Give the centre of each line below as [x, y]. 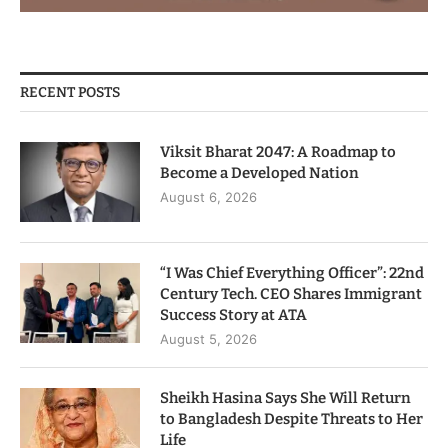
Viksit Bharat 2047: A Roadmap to [278, 152]
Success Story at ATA [233, 315]
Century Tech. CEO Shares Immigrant [291, 294]
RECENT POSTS [70, 93]
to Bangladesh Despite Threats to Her [291, 419]
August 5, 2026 [208, 339]
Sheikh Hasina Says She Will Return [285, 398]
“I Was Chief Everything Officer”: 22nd [292, 273]
